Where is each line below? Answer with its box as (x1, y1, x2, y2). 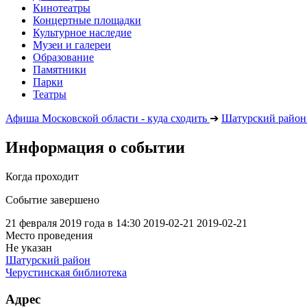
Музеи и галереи (33, 39, 111, 51)
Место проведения (5, 229, 93, 241)
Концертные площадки (33, 14, 141, 26)
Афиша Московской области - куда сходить (5, 112, 207, 124)
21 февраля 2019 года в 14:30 (5, 217, 140, 229)
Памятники (33, 64, 86, 75)
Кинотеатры (33, 2, 90, 14)
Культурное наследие (33, 27, 132, 38)
